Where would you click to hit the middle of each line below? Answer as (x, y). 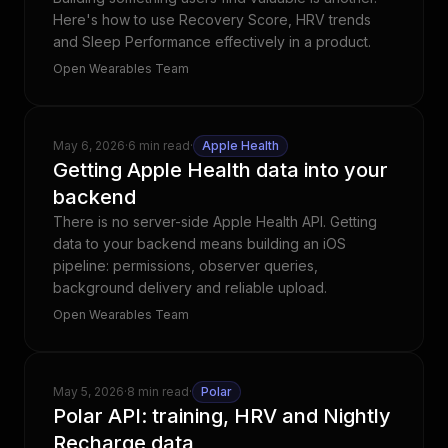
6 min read (159, 145)
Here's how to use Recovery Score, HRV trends (212, 19)
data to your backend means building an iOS (199, 243)
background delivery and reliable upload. (190, 287)
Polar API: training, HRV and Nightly (222, 416)
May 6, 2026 (89, 145)
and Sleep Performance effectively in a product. (212, 41)
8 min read (158, 391)
